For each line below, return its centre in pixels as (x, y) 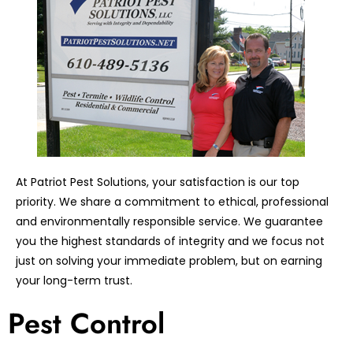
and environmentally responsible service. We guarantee (169, 222)
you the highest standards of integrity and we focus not (170, 242)
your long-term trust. (74, 281)
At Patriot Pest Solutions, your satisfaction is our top (158, 182)
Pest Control (86, 324)
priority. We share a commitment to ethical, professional (172, 202)
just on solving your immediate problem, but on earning (169, 261)
